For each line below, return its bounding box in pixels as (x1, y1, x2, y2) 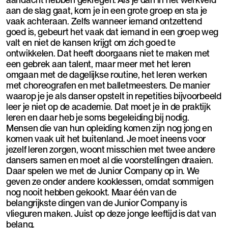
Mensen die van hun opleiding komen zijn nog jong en (6, 123, 212, 134)
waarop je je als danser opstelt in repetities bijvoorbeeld (6, 91, 221, 102)
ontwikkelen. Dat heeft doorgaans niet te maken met (6, 48, 210, 59)
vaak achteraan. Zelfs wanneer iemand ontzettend (6, 16, 202, 27)
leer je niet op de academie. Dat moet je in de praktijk (6, 101, 211, 112)
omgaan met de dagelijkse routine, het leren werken (6, 69, 208, 80)
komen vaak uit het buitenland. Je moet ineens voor (6, 133, 206, 145)
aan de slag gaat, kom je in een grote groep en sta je (6, 5, 208, 16)
